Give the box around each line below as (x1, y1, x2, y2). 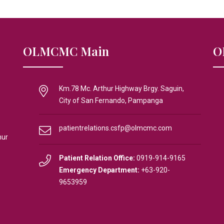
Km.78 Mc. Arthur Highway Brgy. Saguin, (59, 84, 184, 92)
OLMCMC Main (23, 43, 109, 59)
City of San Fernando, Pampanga (59, 96, 163, 104)
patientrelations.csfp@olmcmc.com (59, 124, 172, 132)
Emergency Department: (59, 166, 139, 174)
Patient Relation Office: (59, 154, 135, 162)
